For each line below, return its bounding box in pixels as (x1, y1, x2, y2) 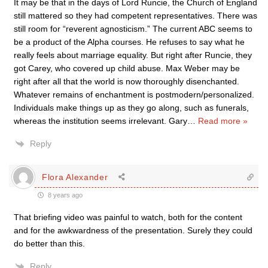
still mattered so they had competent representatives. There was (14, 11, 257, 20)
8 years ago (46, 191, 83, 199)
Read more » (198, 116, 248, 126)
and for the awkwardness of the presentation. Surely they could (14, 226, 252, 235)
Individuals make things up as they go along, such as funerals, (14, 103, 249, 112)
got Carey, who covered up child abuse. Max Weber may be (14, 63, 240, 73)
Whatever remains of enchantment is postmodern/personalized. (14, 90, 254, 99)
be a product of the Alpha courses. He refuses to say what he (14, 37, 245, 47)
